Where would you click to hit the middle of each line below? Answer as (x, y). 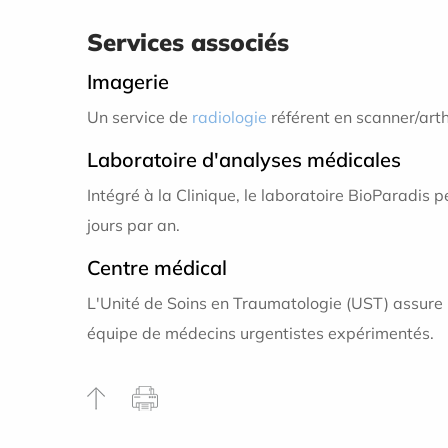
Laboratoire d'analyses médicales (244, 160)
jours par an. (135, 225)
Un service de (139, 117)
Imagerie (128, 82)
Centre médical (157, 268)
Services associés (191, 42)
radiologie (229, 117)
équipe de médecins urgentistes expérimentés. (260, 333)
